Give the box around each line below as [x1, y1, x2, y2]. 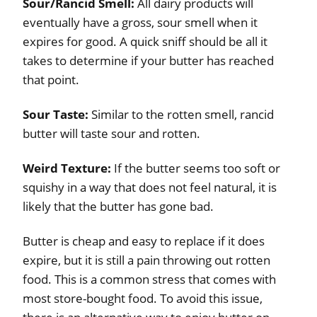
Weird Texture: [23, 159, 111, 176]
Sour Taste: [23, 105, 88, 122]
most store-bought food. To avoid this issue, [23, 289, 263, 306]
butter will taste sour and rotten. [23, 125, 200, 142]
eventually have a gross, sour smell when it [23, 13, 258, 30]
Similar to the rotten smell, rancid [88, 105, 274, 122]
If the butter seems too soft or [111, 159, 280, 176]
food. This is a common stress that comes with [23, 270, 276, 287]
